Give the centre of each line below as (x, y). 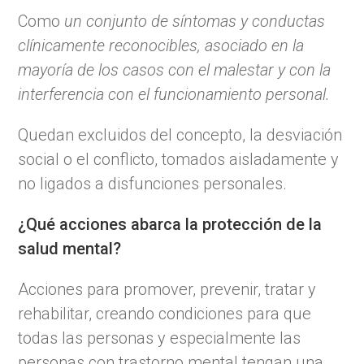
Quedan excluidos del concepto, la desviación (180, 134)
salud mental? (70, 248)
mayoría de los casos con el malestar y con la (175, 69)
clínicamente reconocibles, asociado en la (161, 45)
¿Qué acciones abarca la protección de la (170, 224)
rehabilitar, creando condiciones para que (165, 313)
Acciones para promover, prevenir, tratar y (167, 289)
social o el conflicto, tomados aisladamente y (179, 159)
